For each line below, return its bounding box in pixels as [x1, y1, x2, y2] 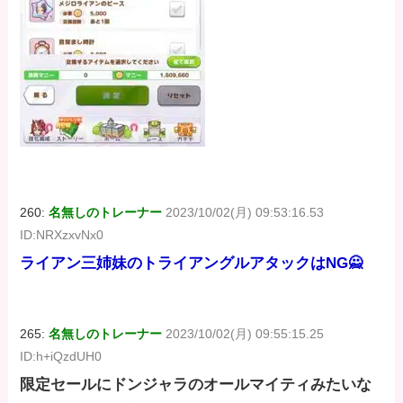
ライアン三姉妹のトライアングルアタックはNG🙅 [20, 254, 364, 272]
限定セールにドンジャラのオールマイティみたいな [20, 375, 372, 393]
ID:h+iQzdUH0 [20, 348, 103, 363]
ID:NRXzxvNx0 [20, 227, 104, 242]
